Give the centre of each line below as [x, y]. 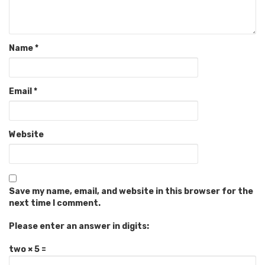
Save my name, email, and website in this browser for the [131, 191]
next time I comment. [55, 203]
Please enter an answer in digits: [79, 226]
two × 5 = [28, 249]
